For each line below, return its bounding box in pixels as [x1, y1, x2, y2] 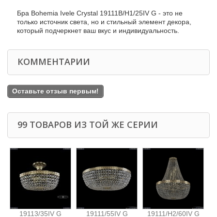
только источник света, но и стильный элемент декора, [17, 18, 191, 26]
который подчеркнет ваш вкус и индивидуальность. [17, 27, 179, 34]
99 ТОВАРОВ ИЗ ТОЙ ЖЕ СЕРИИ [17, 119, 158, 130]
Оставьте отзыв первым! [12, 87, 99, 95]
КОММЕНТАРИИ [17, 56, 90, 67]
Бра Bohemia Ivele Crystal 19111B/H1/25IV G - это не [17, 9, 183, 17]
